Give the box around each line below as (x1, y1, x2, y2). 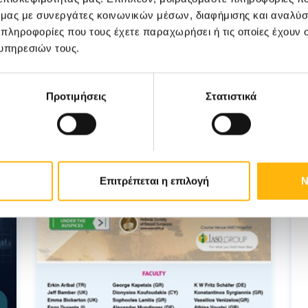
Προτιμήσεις (45, 90, 107, 102)
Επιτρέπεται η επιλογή (99, 175, 209, 187)
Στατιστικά (205, 90, 257, 102)
